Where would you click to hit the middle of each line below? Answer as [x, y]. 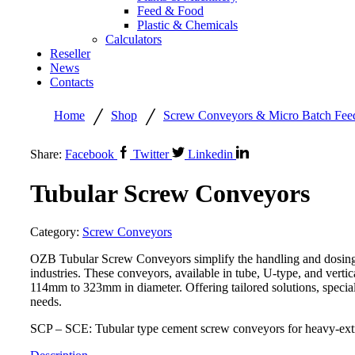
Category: [56, 232]
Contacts [72, 82]
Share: [46, 155]
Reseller [70, 54]
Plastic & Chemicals [187, 25]
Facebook [90, 155]
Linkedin [210, 155]
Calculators [134, 40]
